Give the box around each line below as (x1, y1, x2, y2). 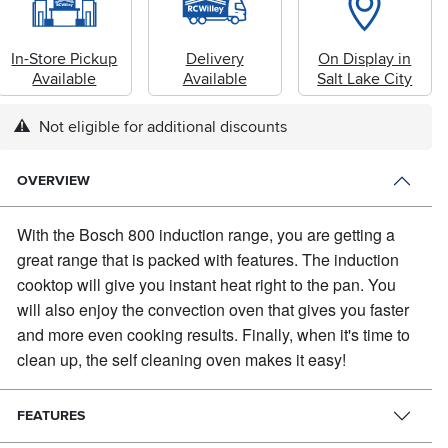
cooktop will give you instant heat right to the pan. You (17, 273, 397, 297)
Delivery (185, 48, 244, 69)
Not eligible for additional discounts (34, 116, 287, 137)
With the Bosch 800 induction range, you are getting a (17, 223, 396, 247)
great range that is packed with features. (17, 248, 303, 272)
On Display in (318, 48, 412, 69)
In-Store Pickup (11, 48, 118, 69)
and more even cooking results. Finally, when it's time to (17, 323, 411, 347)
